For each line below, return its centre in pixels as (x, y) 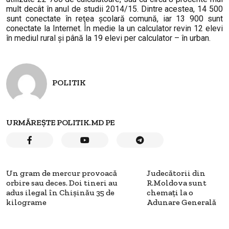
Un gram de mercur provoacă (62, 173)
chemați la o (170, 192)
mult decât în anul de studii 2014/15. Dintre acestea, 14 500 (114, 9)
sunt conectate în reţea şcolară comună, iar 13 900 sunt (114, 18)
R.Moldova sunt (176, 182)
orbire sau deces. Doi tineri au (62, 182)
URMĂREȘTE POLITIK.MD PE (61, 122)
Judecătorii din (176, 173)
